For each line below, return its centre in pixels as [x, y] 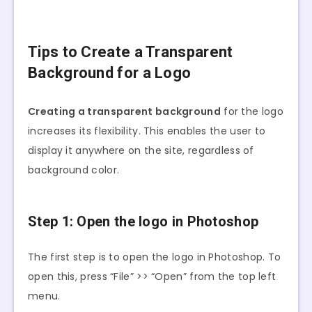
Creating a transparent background [124, 111]
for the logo [252, 111]
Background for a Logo [110, 73]
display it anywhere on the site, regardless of [141, 150]
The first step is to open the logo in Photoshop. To [155, 257]
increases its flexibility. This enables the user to [147, 131]
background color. [74, 170]
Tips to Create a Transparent [131, 52]
